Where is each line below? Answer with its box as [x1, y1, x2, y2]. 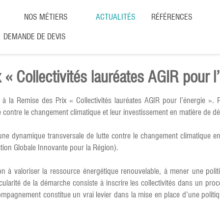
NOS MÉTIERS [24, 12, 68, 22]
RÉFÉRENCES [151, 12, 192, 22]
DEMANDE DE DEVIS [3, 32, 66, 41]
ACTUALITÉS [96, 12, 136, 22]
